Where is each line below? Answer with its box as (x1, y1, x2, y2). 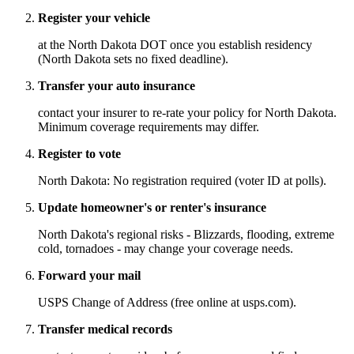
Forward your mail (38, 269, 141, 283)
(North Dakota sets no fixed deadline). (38, 52, 228, 66)
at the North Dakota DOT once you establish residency (38, 38, 312, 52)
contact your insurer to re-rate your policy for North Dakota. (38, 106, 337, 120)
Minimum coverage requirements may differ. (38, 120, 259, 134)
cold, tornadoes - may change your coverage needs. (38, 242, 293, 256)
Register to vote (38, 147, 121, 161)
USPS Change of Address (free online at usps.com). (38, 296, 296, 310)
